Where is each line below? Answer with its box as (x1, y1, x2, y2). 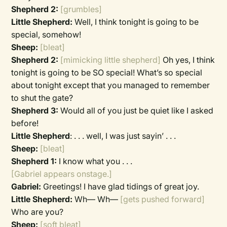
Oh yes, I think (163, 55, 215, 65)
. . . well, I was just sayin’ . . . (72, 131, 176, 141)
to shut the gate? (11, 93, 73, 103)
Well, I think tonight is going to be (74, 17, 199, 27)
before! (11, 118, 39, 128)
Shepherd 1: (11, 156, 57, 166)
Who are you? (11, 207, 64, 217)
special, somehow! (11, 29, 82, 40)
